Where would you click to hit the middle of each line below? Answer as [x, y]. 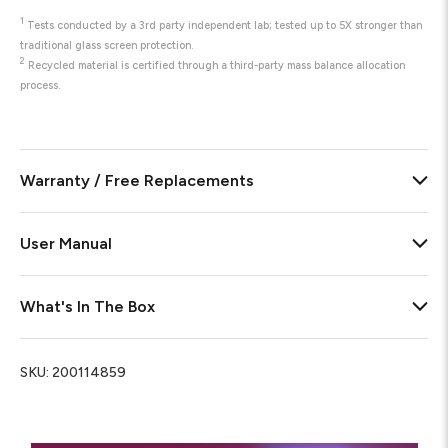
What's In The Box [87, 306]
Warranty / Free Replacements [137, 180]
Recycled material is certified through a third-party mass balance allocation [215, 65]
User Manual [66, 243]
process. [40, 85]
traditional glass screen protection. [106, 45]
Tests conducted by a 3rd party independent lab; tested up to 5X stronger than [223, 25]
